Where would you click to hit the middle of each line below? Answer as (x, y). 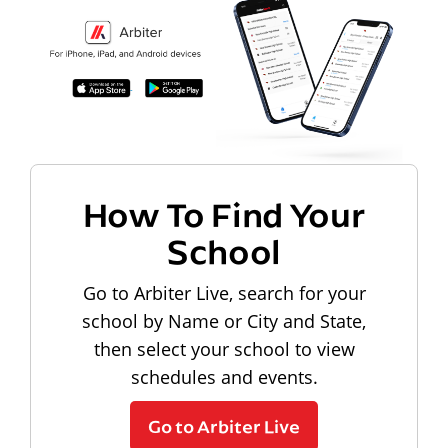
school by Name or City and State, (224, 320)
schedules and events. (224, 376)
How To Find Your (224, 213)
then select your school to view (224, 348)
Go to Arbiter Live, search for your (224, 292)
